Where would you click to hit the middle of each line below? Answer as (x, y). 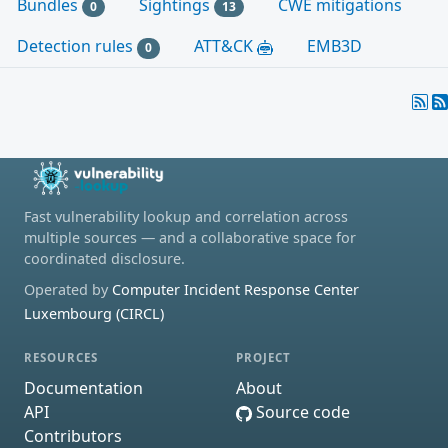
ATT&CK (225, 46)
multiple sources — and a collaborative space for (190, 238)
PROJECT (264, 358)
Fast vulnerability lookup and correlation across (186, 217)
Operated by (68, 290)
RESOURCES (61, 358)
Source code (301, 412)
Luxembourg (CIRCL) (94, 314)
